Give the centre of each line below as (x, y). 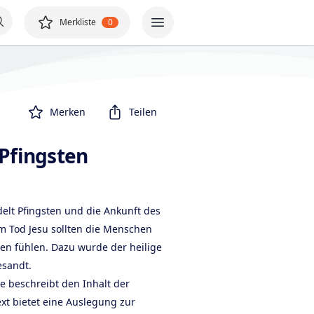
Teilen (143, 112)
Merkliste (78, 22)
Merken (68, 112)
